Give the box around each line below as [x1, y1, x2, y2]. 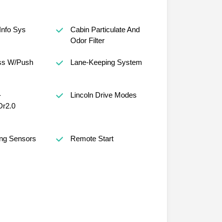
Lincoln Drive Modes [70, 91, 137, 100]
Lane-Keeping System [70, 58, 142, 67]
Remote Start [70, 134, 113, 143]
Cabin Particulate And [70, 25, 140, 34]
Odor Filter [70, 36, 105, 45]
